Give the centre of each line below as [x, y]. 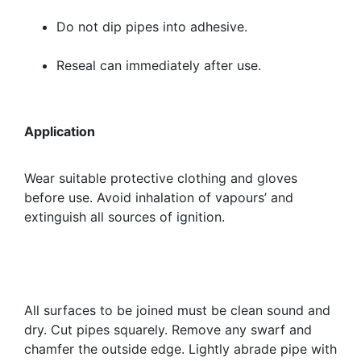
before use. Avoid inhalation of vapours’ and [159, 198]
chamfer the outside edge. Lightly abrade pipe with [180, 349]
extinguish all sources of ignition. [124, 217]
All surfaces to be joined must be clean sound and [177, 311]
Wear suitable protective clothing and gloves [161, 178]
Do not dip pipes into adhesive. [152, 27]
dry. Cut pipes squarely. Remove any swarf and [168, 330]
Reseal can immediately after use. [159, 66]
